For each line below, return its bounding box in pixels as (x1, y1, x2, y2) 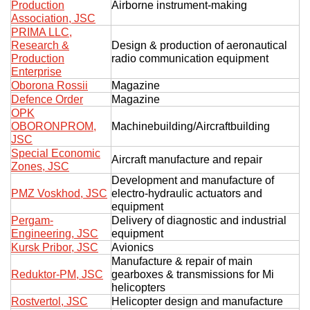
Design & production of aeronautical (111, 39, 287, 51)
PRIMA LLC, (11, 26, 72, 38)
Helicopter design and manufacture (111, 295, 283, 307)
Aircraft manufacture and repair (111, 153, 262, 165)
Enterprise (11, 65, 62, 77)
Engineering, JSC (11, 227, 98, 239)
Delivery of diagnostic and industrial (111, 214, 286, 226)
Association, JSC (11, 12, 95, 24)
